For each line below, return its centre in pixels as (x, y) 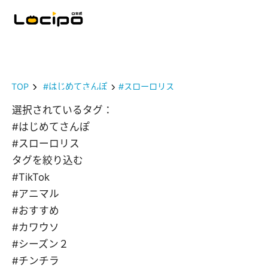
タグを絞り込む (48, 161)
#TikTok (31, 177)
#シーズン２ (40, 244)
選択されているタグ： (63, 110)
